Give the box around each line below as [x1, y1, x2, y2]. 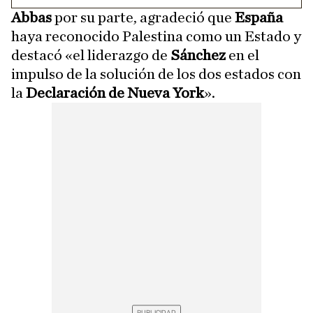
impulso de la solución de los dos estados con [11, 66, 301, 82]
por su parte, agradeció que [54, 10, 235, 26]
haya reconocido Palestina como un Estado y [11, 29, 301, 45]
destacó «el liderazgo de [11, 48, 170, 64]
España [235, 10, 283, 26]
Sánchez [170, 48, 226, 64]
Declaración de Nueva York [26, 85, 204, 101]
